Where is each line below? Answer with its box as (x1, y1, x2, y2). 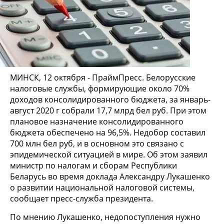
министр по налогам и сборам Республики (10, 159, 177, 171)
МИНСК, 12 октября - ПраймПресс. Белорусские (10, 71, 195, 83)
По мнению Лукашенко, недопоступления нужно (10, 211, 200, 222)
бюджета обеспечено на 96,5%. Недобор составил (10, 126, 205, 138)
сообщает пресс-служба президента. (10, 192, 153, 204)
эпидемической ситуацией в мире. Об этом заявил (10, 148, 207, 160)
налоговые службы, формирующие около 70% (10, 82, 189, 94)
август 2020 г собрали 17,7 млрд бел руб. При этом (10, 104, 206, 116)
